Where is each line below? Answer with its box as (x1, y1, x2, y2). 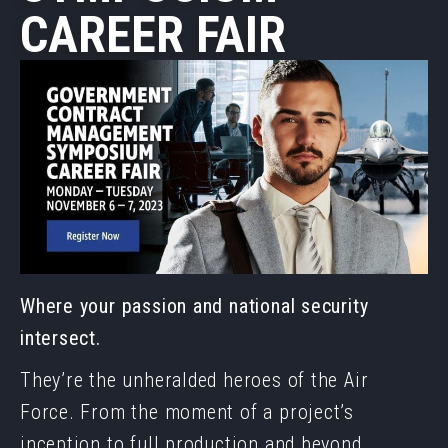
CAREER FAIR (20, 6, 286, 64)
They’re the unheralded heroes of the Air (20, 368, 369, 393)
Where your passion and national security (20, 294, 369, 319)
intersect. (20, 326, 101, 351)
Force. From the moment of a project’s (20, 400, 355, 425)
